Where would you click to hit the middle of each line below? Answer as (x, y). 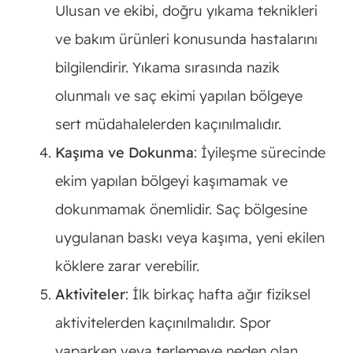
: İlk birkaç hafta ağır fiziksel (217, 295)
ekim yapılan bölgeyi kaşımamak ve (171, 181)
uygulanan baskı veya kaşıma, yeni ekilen (190, 238)
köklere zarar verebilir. (127, 266)
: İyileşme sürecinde (259, 153)
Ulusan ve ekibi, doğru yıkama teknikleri (186, 11)
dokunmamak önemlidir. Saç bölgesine (181, 210)
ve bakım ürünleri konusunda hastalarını (186, 39)
